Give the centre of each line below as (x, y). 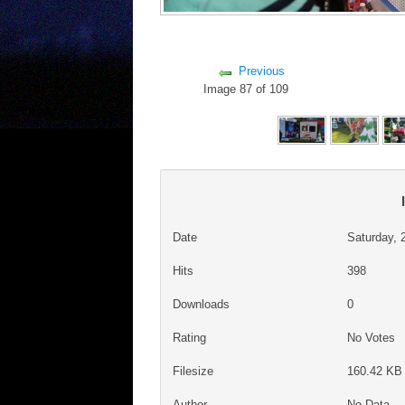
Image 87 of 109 (250, 89)
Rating (189, 337)
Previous (261, 71)
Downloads (201, 305)
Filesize (193, 371)
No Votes (373, 337)
